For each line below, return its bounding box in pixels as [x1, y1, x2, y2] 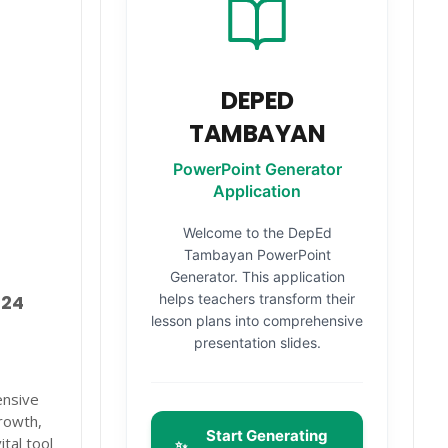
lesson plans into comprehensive [151, 312, 364, 329]
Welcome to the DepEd [182, 224, 332, 241]
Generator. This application [169, 268, 345, 285]
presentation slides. [193, 334, 321, 351]
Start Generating [206, 426, 329, 445]
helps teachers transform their [159, 290, 356, 307]
